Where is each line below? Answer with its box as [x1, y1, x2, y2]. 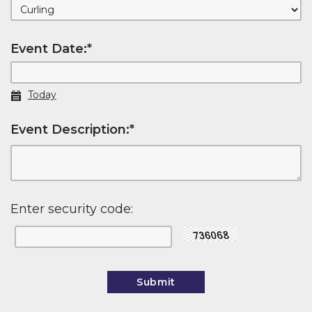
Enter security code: [10, 201, 133, 217]
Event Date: [10, 41, 87, 56]
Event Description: [10, 122, 130, 138]
